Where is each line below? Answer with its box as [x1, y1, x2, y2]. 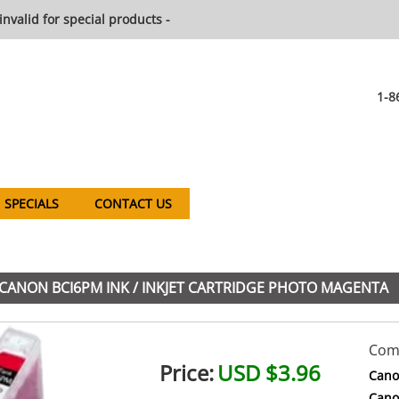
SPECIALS [4, 194, 59, 212]
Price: [159, 358, 214, 388]
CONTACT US [94, 194, 172, 212]
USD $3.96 [216, 358, 321, 388]
